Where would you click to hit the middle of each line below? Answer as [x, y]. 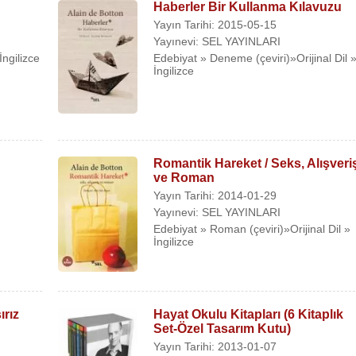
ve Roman [184, 177]
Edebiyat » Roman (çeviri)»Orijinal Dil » [252, 228]
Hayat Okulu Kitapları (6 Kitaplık [249, 315]
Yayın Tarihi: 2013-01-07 [215, 347]
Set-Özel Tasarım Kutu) [222, 329]
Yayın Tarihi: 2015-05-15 [215, 25]
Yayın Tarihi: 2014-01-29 [215, 195]
